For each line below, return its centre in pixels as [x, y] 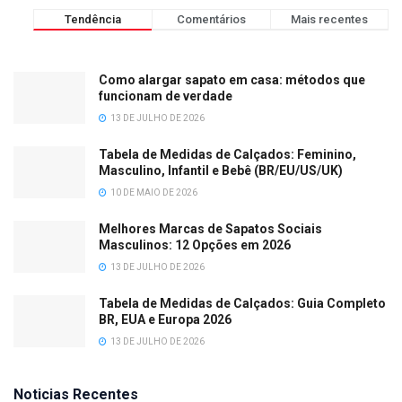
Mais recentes [330, 19]
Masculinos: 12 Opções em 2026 [195, 245]
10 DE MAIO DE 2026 [153, 193]
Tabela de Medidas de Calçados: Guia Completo [242, 304]
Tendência [93, 19]
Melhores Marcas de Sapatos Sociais [210, 229]
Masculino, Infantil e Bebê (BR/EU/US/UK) [221, 171]
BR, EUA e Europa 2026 [165, 320]
